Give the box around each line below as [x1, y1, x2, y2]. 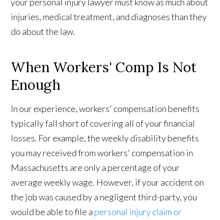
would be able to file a [11, 206, 95, 218]
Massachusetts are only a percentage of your [11, 162, 180, 173]
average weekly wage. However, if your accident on [11, 177, 204, 188]
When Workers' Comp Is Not [11, 58, 197, 77]
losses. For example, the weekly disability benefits [11, 133, 199, 144]
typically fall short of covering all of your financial [11, 118, 195, 129]
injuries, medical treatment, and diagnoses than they [11, 11, 207, 23]
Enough [11, 76, 61, 94]
